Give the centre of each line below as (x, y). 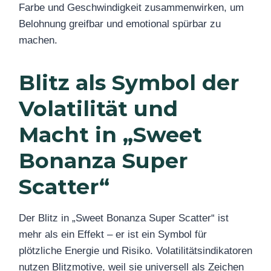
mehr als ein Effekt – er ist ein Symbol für (113, 235)
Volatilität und (98, 108)
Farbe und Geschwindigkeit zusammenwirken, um (131, 7)
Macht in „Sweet (110, 134)
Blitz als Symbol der (129, 82)
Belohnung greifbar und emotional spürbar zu (120, 24)
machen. (38, 40)
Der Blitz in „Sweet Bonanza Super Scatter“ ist (124, 218)
